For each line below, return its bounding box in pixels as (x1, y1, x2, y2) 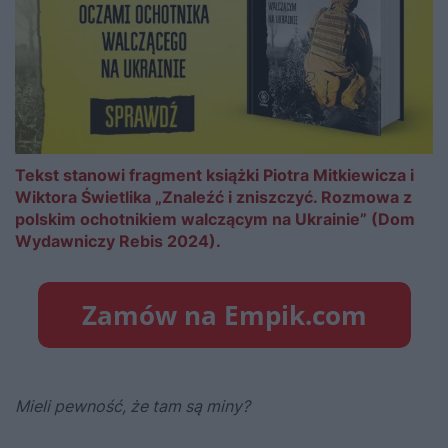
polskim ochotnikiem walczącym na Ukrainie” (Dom (15, 209, 415, 230)
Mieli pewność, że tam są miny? (15, 396, 250, 417)
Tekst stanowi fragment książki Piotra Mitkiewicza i (15, 165, 414, 186)
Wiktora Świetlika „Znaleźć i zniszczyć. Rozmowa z (15, 187, 412, 208)
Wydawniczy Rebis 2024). (15, 231, 221, 252)
